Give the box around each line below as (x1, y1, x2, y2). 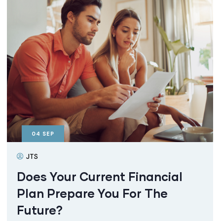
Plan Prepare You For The (17, 185, 168, 200)
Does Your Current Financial (17, 169, 183, 184)
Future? (17, 202, 63, 217)
